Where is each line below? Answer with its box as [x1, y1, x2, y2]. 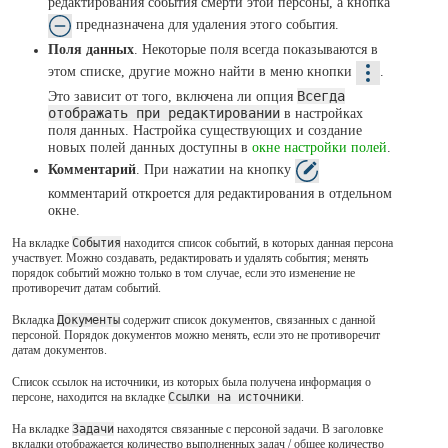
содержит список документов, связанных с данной [120, 313, 375, 328]
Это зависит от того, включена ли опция [48, 87, 297, 104]
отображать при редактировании [48, 104, 280, 121]
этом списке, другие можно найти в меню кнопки [48, 63, 356, 80]
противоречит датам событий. [12, 281, 161, 296]
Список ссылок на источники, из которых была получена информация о [12, 374, 371, 389]
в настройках [280, 104, 363, 121]
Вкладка [12, 313, 57, 328]
